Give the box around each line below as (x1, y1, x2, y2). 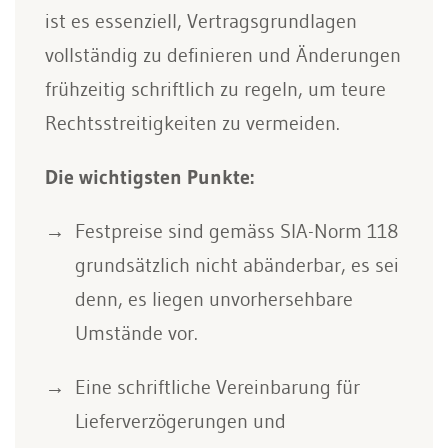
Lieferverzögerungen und (75, 409, 286, 433)
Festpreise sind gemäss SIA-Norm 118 (75, 219, 399, 243)
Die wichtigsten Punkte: (45, 165, 254, 189)
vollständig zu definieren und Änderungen (45, 43, 401, 67)
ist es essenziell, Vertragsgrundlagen (45, 9, 357, 33)
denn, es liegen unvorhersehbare (75, 287, 353, 311)
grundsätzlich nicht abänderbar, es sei (75, 253, 399, 277)
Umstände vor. (75, 321, 198, 345)
